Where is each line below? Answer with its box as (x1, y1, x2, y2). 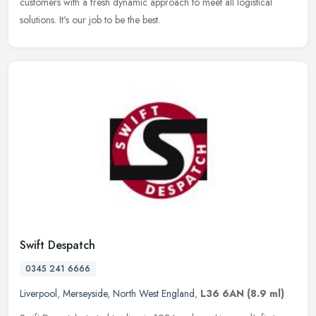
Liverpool (20, 286, 57, 300)
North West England (113, 286, 195, 300)
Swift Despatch (20, 236, 95, 253)
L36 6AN (200, 286, 244, 300)
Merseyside (63, 286, 107, 300)
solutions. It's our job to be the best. (20, 13, 160, 28)
